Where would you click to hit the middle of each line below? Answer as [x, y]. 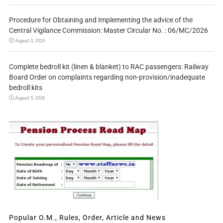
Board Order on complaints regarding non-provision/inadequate [107, 77]
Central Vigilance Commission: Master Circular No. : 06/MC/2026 [108, 30]
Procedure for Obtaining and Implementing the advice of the [101, 20]
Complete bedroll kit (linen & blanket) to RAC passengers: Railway [109, 66]
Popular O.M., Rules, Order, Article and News [87, 217]
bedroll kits [25, 87]
